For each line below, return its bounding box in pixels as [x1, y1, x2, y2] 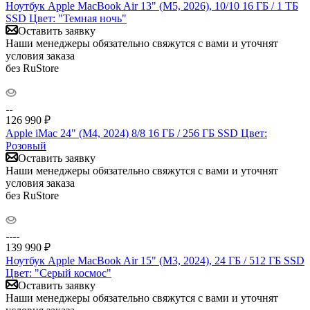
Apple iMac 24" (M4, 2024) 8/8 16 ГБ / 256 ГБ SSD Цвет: [6, 127, 267, 139]
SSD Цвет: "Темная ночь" [6, 12, 127, 24]
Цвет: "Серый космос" [6, 266, 111, 279]
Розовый [6, 139, 46, 152]
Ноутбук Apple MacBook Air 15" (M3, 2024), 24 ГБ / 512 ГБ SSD [6, 254, 304, 266]
